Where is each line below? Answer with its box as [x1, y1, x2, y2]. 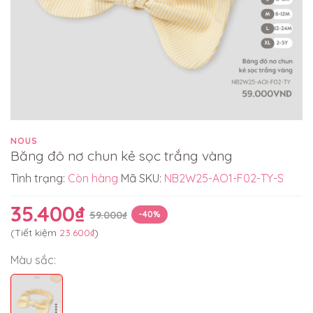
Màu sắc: [10, 252, 56, 267]
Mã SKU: [121, 170, 164, 185]
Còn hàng [68, 170, 118, 185]
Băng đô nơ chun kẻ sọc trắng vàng [10, 147, 233, 164]
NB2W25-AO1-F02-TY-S [164, 170, 284, 185]
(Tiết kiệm [10, 226, 59, 239]
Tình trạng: [10, 170, 68, 185]
